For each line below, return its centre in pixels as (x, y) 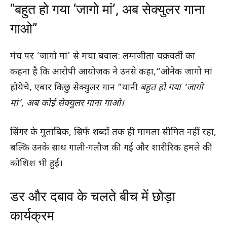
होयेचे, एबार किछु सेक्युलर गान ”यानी (75, 88)
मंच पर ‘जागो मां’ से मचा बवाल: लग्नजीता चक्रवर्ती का (103, 57)
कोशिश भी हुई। (36, 164)
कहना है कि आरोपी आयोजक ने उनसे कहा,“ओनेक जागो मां (111, 72)
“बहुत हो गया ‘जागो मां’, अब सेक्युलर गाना (107, 10)
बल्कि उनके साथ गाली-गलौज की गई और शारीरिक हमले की (111, 148)
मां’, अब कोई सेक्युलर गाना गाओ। (67, 104)
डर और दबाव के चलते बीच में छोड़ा (93, 197)
